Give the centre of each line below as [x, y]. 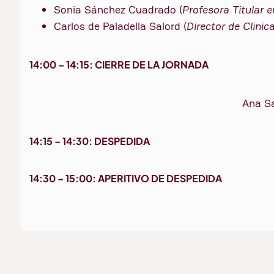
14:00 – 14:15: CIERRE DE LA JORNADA [119, 64]
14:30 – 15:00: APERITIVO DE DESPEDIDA [126, 179]
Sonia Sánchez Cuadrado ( [118, 10]
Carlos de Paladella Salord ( [120, 26]
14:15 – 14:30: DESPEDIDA [90, 141]
